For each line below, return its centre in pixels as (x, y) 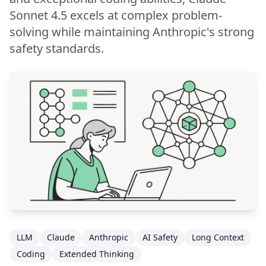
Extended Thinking (97, 254)
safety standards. (57, 48)
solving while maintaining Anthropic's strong (132, 32)
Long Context (218, 237)
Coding (31, 254)
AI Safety (160, 237)
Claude (61, 237)
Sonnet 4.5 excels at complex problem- (116, 15)
